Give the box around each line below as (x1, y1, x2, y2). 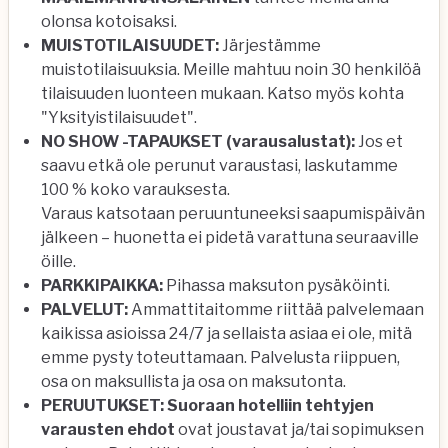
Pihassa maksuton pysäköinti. (163, 276, 390, 295)
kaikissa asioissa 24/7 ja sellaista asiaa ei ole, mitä (41, 324, 412, 343)
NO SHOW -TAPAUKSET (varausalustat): (41, 132, 358, 151)
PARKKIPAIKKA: (41, 276, 163, 295)
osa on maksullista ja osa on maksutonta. (41, 372, 346, 391)
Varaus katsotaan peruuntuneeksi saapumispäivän (41, 204, 425, 223)
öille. (41, 252, 76, 271)
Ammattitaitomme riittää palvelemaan (128, 300, 424, 319)
